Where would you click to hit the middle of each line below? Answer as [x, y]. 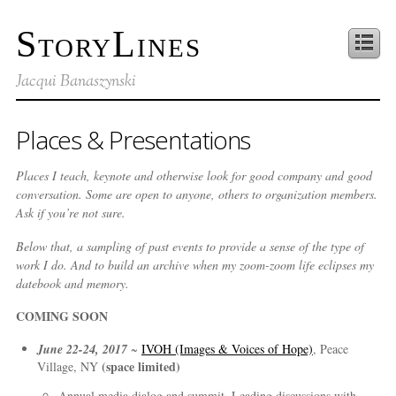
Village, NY [69, 367]
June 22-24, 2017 [82, 350]
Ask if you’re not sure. [70, 212]
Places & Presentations [133, 139]
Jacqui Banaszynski [76, 82]
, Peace [330, 349]
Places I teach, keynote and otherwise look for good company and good [194, 175]
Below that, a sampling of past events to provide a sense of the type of [190, 246]
